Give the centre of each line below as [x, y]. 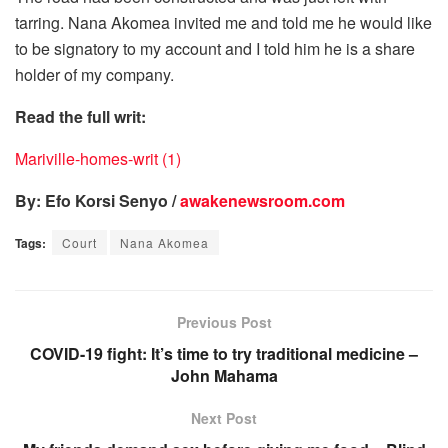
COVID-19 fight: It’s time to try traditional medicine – [224, 354]
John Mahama [224, 376]
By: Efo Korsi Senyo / [97, 201]
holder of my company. [94, 75]
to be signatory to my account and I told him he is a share [215, 49]
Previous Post [224, 322]
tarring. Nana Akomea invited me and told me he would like [223, 23]
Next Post [224, 418]
